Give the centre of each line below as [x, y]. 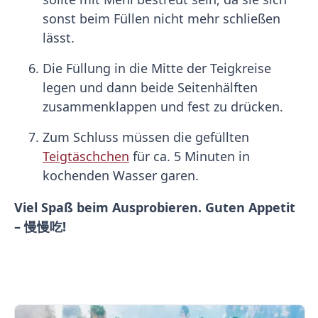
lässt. [59, 38]
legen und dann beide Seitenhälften [150, 87]
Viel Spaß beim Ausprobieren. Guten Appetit [155, 207]
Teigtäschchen [86, 156]
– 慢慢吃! [40, 226]
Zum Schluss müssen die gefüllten [146, 137]
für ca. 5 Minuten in [190, 156]
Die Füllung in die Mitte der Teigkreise [157, 68]
